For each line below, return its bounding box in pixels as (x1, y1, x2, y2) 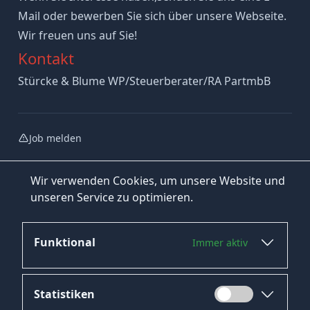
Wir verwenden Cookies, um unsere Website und (30, 173, 285, 188)
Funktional (34, 235, 95, 250)
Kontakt (17, 47, 74, 69)
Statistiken (34, 286, 95, 302)
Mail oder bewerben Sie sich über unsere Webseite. (17, 8, 286, 24)
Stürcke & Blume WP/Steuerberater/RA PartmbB (17, 73, 271, 89)
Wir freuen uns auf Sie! (17, 27, 137, 43)
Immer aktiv (192, 235, 248, 249)
